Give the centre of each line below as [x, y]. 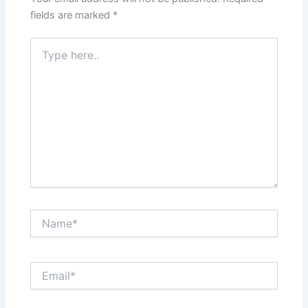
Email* [44, 267]
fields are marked [72, 15]
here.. [43, 58]
